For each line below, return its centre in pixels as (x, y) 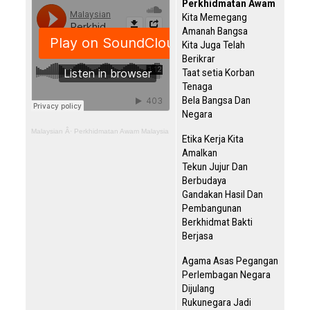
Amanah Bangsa (215, 31)
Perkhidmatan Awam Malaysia (121, 131)
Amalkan (200, 153)
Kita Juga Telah (213, 45)
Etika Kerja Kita (213, 139)
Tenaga (197, 87)
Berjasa (198, 236)
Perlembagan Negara (226, 275)
